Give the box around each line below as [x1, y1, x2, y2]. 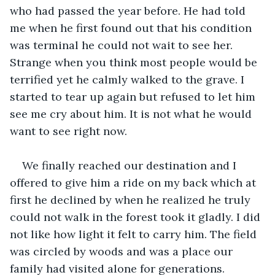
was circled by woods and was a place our [10, 244, 236, 258]
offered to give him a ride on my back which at [10, 175, 259, 190]
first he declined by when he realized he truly [10, 192, 254, 207]
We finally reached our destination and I [22, 158, 239, 172]
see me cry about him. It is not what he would [10, 106, 255, 121]
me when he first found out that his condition [10, 20, 255, 35]
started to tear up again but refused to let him [10, 89, 258, 104]
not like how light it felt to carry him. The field [10, 227, 260, 241]
